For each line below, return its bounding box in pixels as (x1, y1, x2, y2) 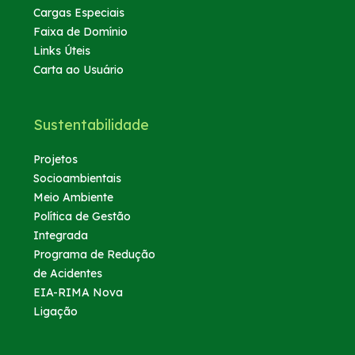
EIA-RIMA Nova (33, 284, 124, 300)
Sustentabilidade (33, 115, 150, 134)
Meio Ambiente (33, 189, 114, 204)
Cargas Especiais (33, 5, 125, 20)
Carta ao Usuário (33, 62, 124, 77)
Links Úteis (33, 43, 91, 58)
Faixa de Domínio (33, 24, 128, 39)
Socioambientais (33, 170, 122, 185)
